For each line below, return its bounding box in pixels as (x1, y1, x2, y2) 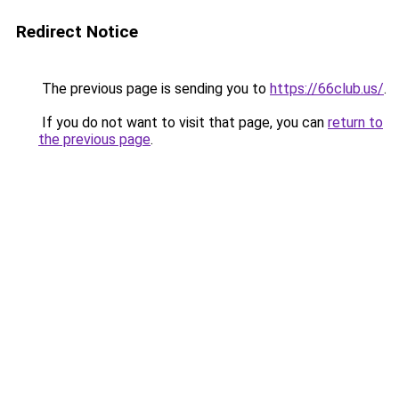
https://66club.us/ (270, 80, 384, 97)
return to (328, 114, 383, 131)
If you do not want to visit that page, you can (38, 114, 328, 131)
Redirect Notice (16, 21, 138, 42)
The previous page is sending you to (38, 80, 270, 97)
